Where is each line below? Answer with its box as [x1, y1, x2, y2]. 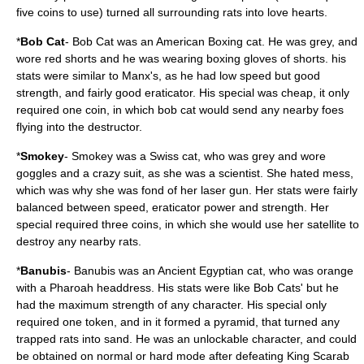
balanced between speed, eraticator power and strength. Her [16, 201, 329, 214]
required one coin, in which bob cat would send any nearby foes [16, 103, 344, 116]
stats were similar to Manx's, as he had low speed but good [16, 69, 320, 82]
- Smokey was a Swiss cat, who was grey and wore [64, 149, 326, 162]
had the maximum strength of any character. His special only [16, 298, 327, 311]
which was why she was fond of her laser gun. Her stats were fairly [16, 184, 357, 197]
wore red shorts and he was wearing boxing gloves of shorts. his [16, 52, 346, 65]
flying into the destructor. [16, 120, 142, 133]
